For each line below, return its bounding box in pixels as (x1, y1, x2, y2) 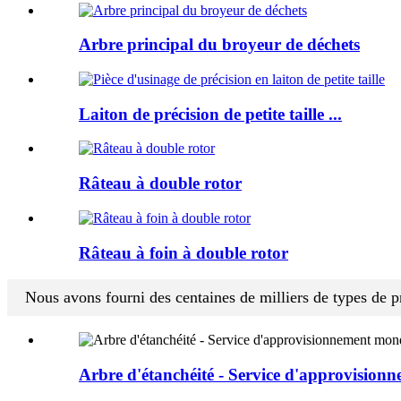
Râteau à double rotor (79, 174, 242, 193)
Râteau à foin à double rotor (79, 243, 288, 262)
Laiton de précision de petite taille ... (79, 104, 342, 124)
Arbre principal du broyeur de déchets (79, 35, 360, 55)
